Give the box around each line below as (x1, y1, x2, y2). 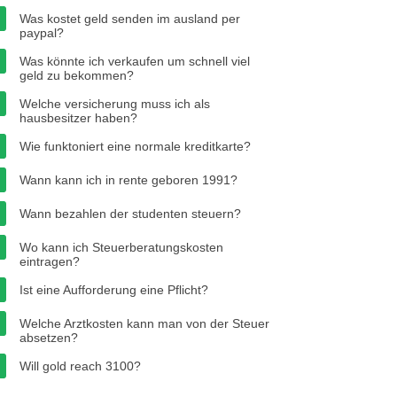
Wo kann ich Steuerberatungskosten (19, 240, 223, 254)
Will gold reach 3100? (19, 359, 141, 373)
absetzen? (19, 331, 78, 345)
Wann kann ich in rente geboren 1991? (19, 173, 237, 187)
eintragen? (19, 254, 80, 269)
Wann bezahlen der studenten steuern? (19, 206, 241, 221)
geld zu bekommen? (19, 68, 134, 82)
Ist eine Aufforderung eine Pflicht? (19, 283, 208, 297)
